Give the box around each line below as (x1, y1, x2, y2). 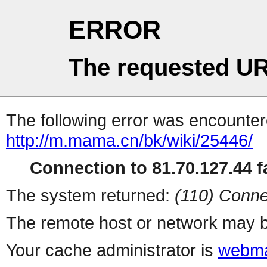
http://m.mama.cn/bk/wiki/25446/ (6, 131, 253, 151)
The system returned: (6, 185, 175, 206)
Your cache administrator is (6, 240, 218, 260)
